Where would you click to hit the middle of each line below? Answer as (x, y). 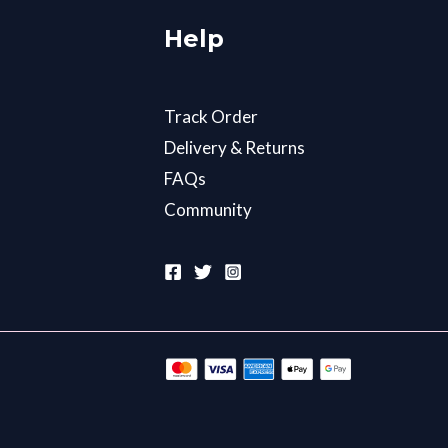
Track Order (210, 116)
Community (207, 209)
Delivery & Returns (234, 147)
